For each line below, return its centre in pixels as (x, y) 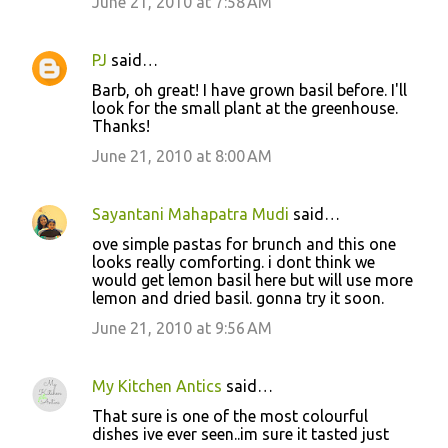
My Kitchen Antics (157, 385)
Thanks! (121, 125)
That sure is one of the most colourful (230, 415)
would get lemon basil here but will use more (252, 279)
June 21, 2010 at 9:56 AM (182, 327)
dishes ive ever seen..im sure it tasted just (240, 433)
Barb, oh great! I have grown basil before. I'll (249, 89)
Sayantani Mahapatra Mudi (190, 213)
